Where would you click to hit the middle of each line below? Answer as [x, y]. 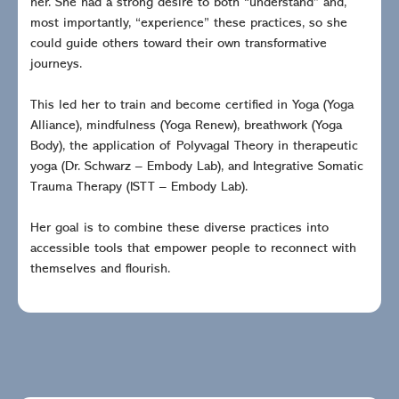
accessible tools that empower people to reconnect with [193, 248]
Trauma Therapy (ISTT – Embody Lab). [139, 187]
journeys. [56, 64]
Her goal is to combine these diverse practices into [179, 228]
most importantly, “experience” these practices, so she [189, 23]
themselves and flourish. [100, 269]
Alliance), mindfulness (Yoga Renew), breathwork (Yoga [186, 126]
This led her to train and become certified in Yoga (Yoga [192, 105]
